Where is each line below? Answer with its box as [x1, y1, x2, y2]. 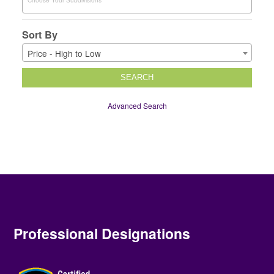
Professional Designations [13, 223, 191, 244]
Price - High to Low [28, 47, 101, 60]
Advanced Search [107, 100, 167, 111]
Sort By [22, 28, 57, 42]
